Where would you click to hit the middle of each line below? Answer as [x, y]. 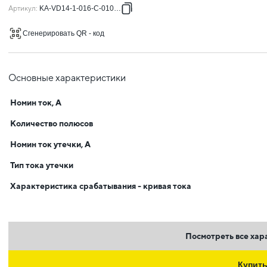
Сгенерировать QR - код [63, 33]
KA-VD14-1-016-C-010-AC [83, 8]
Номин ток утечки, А [50, 144]
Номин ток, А [36, 103]
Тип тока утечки [42, 165]
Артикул [22, 8]
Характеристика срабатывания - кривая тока [101, 186]
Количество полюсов [52, 123]
